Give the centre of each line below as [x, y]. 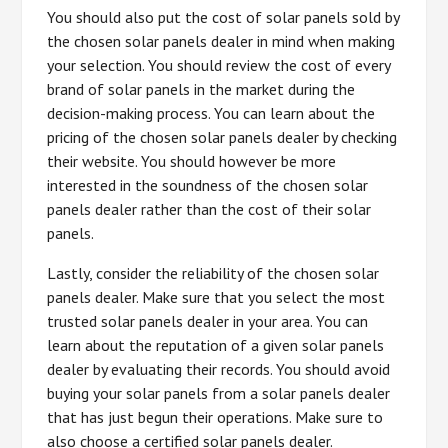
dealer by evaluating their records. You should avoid [219, 369]
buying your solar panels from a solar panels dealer [219, 393]
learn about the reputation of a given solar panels [216, 345]
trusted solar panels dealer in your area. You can [208, 321]
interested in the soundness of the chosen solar [208, 185]
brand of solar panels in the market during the [201, 89]
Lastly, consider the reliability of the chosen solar [213, 273]
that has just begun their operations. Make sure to [215, 417]
